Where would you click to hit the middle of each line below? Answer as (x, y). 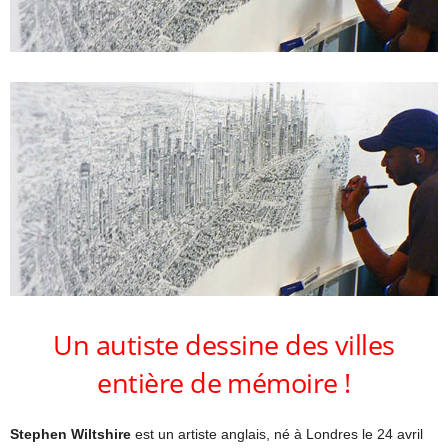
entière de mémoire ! (224, 382)
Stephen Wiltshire (70, 434)
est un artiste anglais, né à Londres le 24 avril (277, 434)
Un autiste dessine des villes (224, 344)
